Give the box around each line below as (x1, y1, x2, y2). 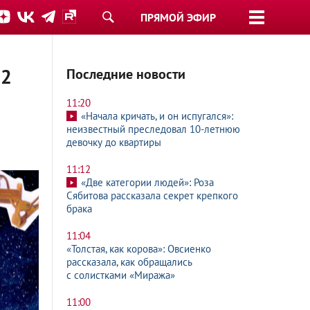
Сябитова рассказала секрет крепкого (66, 189, 238, 202)
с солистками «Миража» (66, 268, 175, 282)
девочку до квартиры (66, 136, 161, 149)
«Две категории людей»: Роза (81, 176, 214, 189)
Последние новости (66, 65, 185, 83)
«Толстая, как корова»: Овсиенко (66, 242, 211, 255)
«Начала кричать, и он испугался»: (81, 109, 233, 122)
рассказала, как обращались (66, 255, 192, 268)
